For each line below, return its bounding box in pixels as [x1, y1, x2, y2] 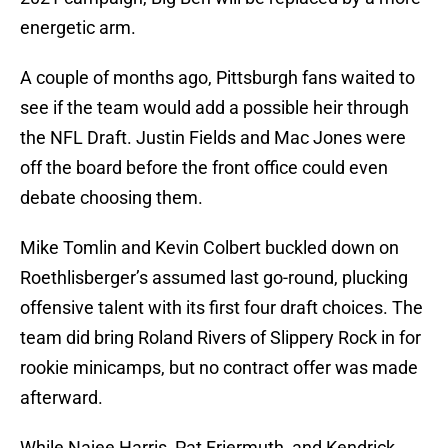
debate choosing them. [20, 187, 203, 209]
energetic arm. [20, 17, 136, 39]
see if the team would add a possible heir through [20, 97, 409, 119]
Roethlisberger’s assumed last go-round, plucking [20, 267, 408, 289]
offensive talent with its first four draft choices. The [20, 297, 423, 319]
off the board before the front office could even [20, 157, 388, 179]
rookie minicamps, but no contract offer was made [20, 357, 418, 379]
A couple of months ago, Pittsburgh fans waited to [20, 67, 415, 89]
